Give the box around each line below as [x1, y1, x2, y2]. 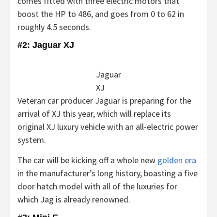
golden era [157, 154, 196, 166]
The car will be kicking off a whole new [17, 154, 157, 166]
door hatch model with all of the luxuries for [17, 180, 177, 192]
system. [17, 134, 46, 145]
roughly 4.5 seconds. [17, 21, 91, 32]
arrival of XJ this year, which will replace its [17, 108, 171, 119]
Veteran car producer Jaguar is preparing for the [17, 94, 191, 106]
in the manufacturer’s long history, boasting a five [17, 167, 198, 179]
